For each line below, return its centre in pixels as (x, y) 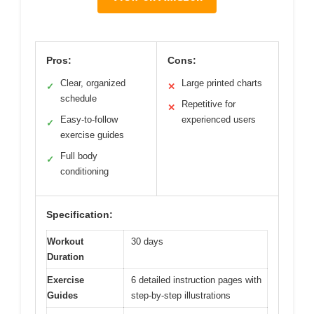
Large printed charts (222, 83)
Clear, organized (93, 83)
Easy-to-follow (89, 119)
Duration (66, 257)
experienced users (219, 119)
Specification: (80, 214)
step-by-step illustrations (181, 295)
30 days (147, 241)
